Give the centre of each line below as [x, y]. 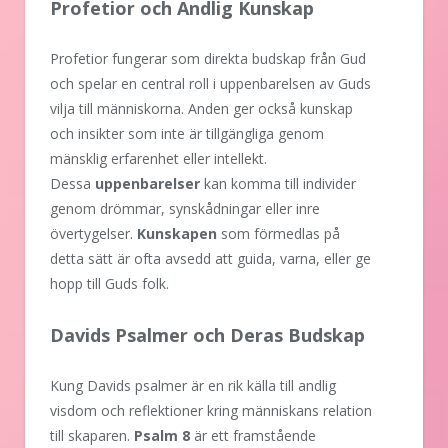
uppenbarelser [147, 184]
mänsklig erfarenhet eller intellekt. [158, 159]
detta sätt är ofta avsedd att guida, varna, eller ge [210, 259]
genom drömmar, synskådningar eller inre [185, 209]
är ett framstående [253, 436]
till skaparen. [92, 436]
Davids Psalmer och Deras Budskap [207, 335]
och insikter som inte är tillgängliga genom [187, 134]
